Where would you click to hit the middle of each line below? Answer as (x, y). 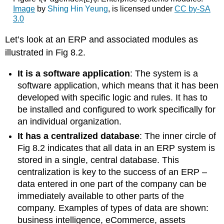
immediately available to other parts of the (101, 196)
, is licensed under (141, 9)
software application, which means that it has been (118, 86)
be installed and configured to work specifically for (117, 110)
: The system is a (164, 74)
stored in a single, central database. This (98, 160)
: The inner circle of (178, 136)
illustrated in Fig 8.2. (45, 52)
